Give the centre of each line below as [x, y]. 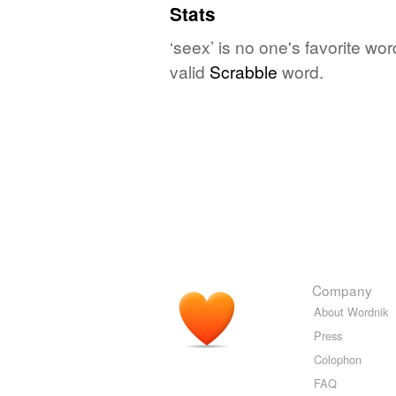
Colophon [338, 359]
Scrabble [244, 71]
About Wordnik [351, 311]
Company [342, 289]
